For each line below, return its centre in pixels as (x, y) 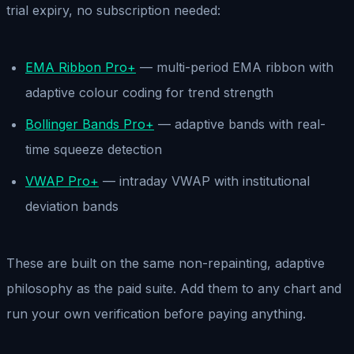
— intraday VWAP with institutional (204, 181)
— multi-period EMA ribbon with (235, 67)
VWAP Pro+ (62, 181)
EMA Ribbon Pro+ (81, 67)
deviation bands (72, 206)
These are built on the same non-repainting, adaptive (166, 263)
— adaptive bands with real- (240, 124)
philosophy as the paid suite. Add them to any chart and (174, 288)
